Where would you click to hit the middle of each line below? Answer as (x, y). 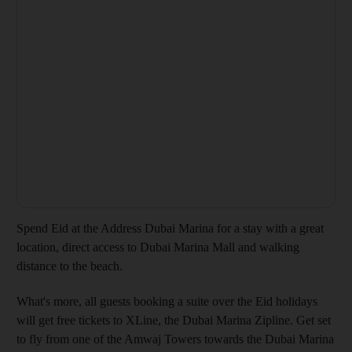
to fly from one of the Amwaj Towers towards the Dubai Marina (175, 339)
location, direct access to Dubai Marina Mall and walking (158, 247)
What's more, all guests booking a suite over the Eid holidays (167, 302)
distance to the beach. (70, 266)
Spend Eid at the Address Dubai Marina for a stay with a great (170, 229)
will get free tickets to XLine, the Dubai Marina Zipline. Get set (174, 321)
